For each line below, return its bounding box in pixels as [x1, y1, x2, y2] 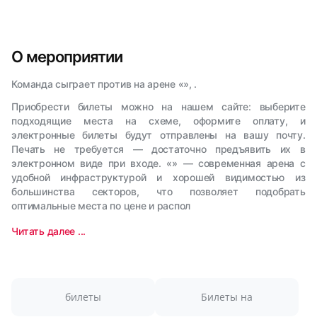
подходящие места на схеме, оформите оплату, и [11, 115, 306, 127]
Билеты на [200, 290, 253, 304]
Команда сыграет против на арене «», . [11, 78, 197, 90]
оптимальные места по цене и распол [11, 200, 190, 212]
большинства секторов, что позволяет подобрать [11, 185, 306, 197]
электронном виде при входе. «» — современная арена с [11, 157, 306, 169]
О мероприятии [11, 47, 123, 66]
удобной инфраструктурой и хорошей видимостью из [11, 171, 306, 183]
